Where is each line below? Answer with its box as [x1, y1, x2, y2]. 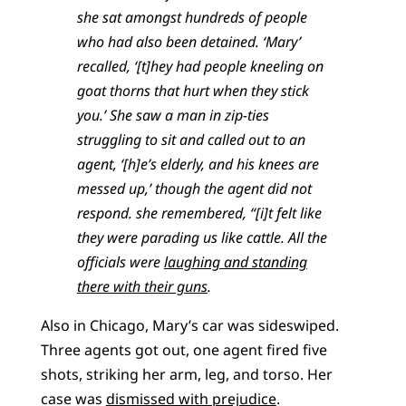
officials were [76, 251, 164, 272]
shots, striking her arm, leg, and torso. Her [40, 363, 333, 384]
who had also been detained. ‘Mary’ [76, 31, 301, 52]
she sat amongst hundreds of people [76, 6, 307, 27]
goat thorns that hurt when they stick [76, 80, 309, 101]
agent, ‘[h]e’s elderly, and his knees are [76, 153, 319, 174]
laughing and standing [163, 251, 307, 272]
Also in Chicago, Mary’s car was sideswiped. [40, 314, 339, 335]
